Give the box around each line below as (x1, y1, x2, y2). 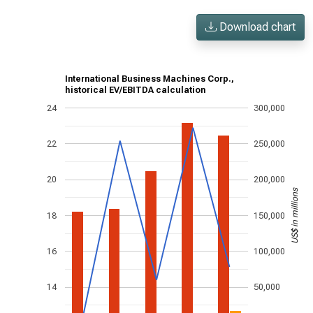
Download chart (217, 20, 296, 34)
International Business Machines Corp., (65, 74, 234, 85)
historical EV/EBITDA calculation (65, 85, 205, 96)
